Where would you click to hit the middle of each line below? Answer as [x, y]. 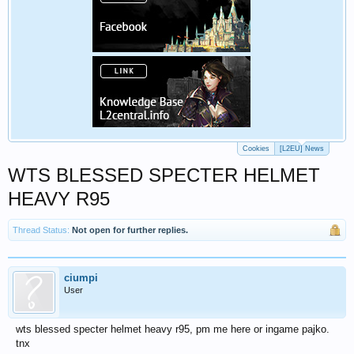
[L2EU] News [302, 149]
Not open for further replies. [130, 230]
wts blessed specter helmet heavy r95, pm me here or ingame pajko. [173, 329]
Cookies [256, 149]
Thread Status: [41, 230]
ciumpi [81, 278]
